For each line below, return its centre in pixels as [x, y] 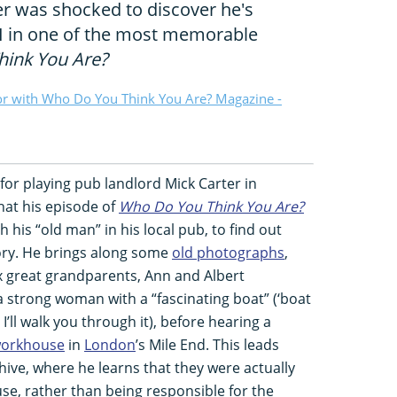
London [110, 344]
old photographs [228, 252]
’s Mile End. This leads [207, 344]
